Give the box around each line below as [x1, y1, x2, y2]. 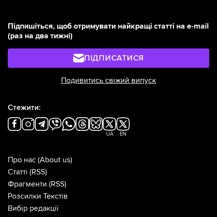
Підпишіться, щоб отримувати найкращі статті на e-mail [8, 21, 209, 31]
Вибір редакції [8, 203, 59, 214]
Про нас [8, 155, 36, 165]
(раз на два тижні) [8, 31, 73, 41]
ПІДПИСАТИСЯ [84, 53, 144, 63]
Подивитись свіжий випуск [61, 76, 156, 86]
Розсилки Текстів [8, 191, 68, 201]
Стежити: [8, 103, 41, 113]
